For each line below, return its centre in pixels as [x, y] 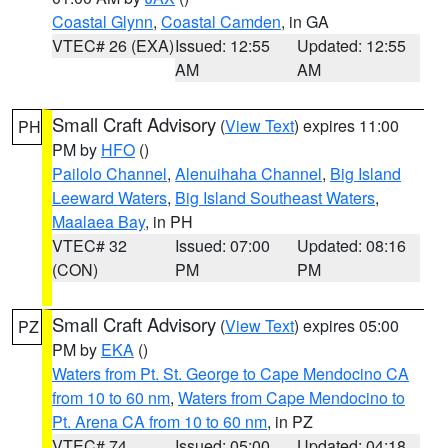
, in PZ [290, 421]
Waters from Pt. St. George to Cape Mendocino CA [230, 373]
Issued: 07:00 [222, 245]
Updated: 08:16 [352, 245]
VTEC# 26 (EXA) [113, 45]
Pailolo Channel [109, 173]
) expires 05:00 [346, 325]
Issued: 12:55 [222, 45]
